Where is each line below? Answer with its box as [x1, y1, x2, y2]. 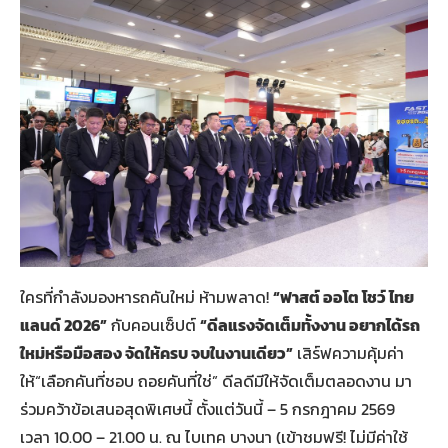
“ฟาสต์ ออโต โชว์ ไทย [273, 284, 414, 309]
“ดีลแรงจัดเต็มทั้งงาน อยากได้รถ [200, 312, 420, 337]
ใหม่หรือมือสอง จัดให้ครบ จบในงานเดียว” [20, 340, 293, 365]
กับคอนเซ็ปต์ [107, 312, 200, 337]
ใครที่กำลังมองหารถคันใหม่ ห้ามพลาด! [20, 284, 273, 309]
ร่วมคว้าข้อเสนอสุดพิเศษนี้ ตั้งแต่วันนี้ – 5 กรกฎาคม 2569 [20, 396, 395, 421]
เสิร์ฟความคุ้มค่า [293, 340, 404, 365]
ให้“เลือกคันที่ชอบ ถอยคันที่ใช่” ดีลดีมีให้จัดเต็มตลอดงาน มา [20, 368, 412, 393]
